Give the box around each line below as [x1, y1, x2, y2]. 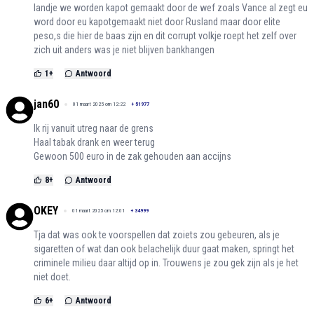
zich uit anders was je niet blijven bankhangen [34, 44, 214, 56]
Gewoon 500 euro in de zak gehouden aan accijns [34, 151, 231, 163]
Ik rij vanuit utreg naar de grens [34, 123, 153, 135]
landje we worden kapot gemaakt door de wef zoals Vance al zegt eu [34, 2, 308, 14]
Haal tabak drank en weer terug [34, 137, 155, 149]
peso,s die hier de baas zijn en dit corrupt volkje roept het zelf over [34, 30, 296, 42]
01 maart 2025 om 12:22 [73, 101, 125, 108]
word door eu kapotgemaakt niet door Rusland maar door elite [34, 16, 280, 28]
